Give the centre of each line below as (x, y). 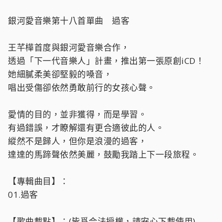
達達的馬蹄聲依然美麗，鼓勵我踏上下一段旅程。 (103, 154)
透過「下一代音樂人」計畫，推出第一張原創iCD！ (106, 61)
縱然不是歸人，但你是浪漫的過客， (77, 141)
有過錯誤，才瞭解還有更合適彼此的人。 (86, 128)
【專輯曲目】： (38, 181)
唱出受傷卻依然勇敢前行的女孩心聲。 (82, 87)
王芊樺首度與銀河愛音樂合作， (69, 47)
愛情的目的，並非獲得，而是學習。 (77, 114)
